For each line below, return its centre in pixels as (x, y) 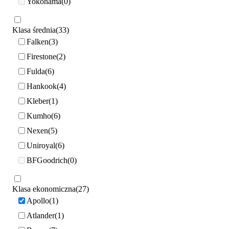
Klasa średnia (34, 30)
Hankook (42, 86)
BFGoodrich (47, 161)
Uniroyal (41, 146)
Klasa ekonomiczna (44, 189)
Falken (38, 42)
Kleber (38, 101)
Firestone (41, 57)
